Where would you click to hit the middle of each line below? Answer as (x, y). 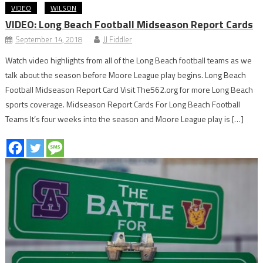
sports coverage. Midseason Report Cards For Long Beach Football (123, 104)
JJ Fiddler (118, 39)
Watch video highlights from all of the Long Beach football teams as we (129, 60)
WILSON (64, 8)
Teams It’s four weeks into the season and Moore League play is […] (125, 119)
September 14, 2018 (49, 39)
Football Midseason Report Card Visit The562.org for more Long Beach (129, 89)
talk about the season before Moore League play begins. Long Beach (126, 75)
